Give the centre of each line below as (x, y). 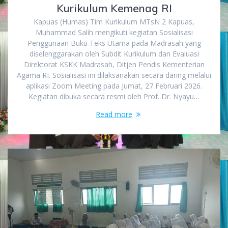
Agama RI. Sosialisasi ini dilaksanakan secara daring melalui (114, 75)
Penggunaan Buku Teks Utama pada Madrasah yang (114, 43)
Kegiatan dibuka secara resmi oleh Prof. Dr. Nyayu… (114, 97)
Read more (114, 115)
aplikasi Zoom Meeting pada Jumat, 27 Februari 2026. (114, 86)
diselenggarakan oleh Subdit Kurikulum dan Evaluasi (114, 54)
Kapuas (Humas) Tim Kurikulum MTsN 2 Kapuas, (114, 22)
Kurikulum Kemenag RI (114, 8)
